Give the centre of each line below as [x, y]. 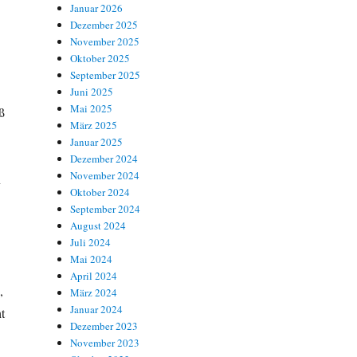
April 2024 [94, 275]
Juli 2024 [91, 242]
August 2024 [98, 225]
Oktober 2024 [100, 192]
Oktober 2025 [100, 58]
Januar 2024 [97, 309]
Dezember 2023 [104, 326]
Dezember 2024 [104, 158]
